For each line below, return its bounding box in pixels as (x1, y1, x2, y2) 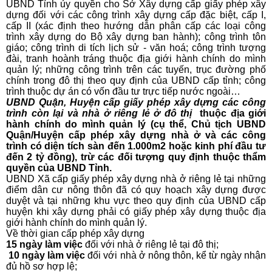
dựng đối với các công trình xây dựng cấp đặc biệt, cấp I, (6, 10, 266, 21)
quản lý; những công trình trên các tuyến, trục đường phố (6, 64, 266, 75)
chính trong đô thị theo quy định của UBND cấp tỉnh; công (6, 75, 266, 86)
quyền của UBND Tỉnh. (6, 163, 112, 174)
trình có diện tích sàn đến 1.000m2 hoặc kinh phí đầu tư (6, 141, 266, 152)
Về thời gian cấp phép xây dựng (6, 228, 144, 239)
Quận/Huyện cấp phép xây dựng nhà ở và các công (6, 130, 266, 141)
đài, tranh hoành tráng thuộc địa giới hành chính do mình (6, 53, 266, 64)
